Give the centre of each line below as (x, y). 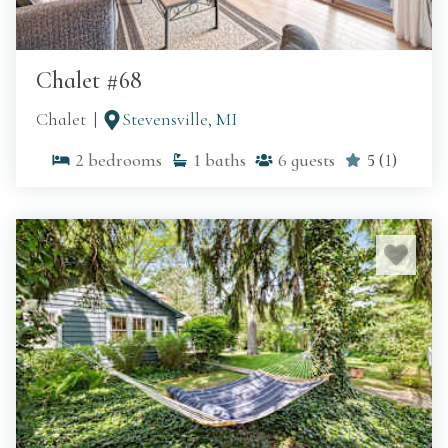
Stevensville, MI (179, 119)
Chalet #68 (89, 81)
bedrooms (125, 160)
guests (313, 160)
